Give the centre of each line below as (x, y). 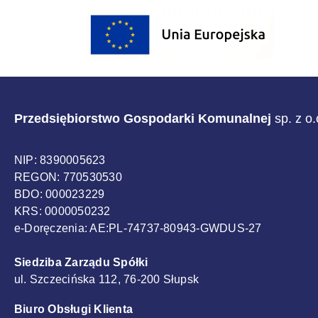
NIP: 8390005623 (60, 160)
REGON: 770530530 (68, 177)
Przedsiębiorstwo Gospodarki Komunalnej (143, 118)
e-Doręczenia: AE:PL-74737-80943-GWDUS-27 (138, 228)
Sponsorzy (53, 18)
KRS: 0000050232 (62, 211)
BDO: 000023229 (60, 194)
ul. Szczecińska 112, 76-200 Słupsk (107, 279)
